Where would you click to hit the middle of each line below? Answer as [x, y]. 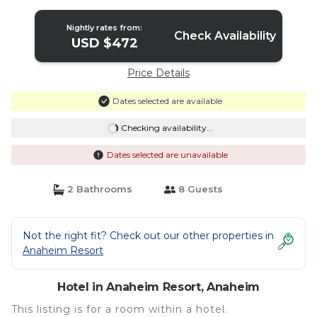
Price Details [158, 73]
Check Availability [225, 36]
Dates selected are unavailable [167, 155]
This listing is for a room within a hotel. [120, 309]
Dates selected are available [167, 101]
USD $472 [104, 43]
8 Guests [199, 189]
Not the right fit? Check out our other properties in [148, 236]
